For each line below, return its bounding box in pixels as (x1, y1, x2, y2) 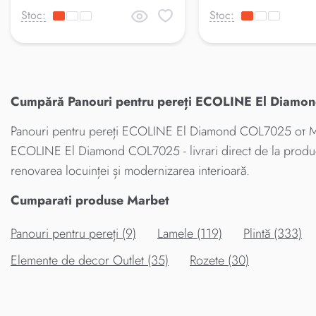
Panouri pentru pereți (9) (11, 224, 136, 243)
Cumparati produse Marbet (11, 190, 169, 209)
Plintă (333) (243, 224, 302, 243)
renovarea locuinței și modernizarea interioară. (11, 161, 250, 180)
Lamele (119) (157, 224, 222, 243)
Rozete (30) (190, 250, 249, 269)
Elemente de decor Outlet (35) (11, 250, 169, 269)
